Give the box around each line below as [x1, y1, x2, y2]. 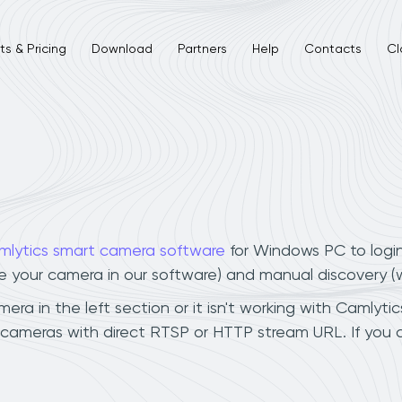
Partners [177, 42, 227, 56]
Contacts [303, 42, 362, 56]
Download [91, 42, 153, 56]
